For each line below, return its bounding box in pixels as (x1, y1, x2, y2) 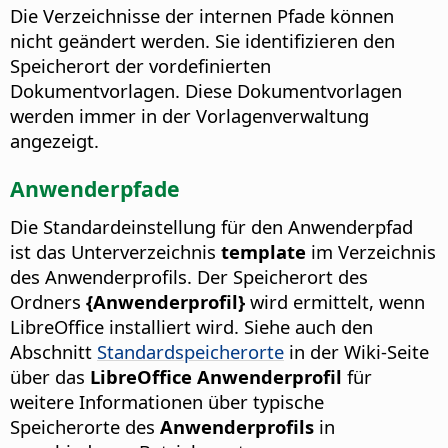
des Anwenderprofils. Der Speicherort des (10, 264, 368, 290)
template (221, 239, 306, 265)
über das (10, 364, 90, 390)
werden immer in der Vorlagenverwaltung (10, 103, 369, 129)
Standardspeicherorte (97, 339, 284, 365)
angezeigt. (10, 128, 99, 154)
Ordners (10, 289, 86, 315)
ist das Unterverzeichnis (10, 239, 221, 265)
